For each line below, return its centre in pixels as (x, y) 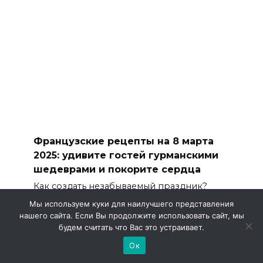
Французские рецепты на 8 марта (123, 141)
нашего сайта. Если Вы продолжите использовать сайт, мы (131, 215)
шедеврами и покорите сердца (117, 169)
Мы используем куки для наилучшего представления (131, 204)
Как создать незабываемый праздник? (120, 186)
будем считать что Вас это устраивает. (131, 227)
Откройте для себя (76, 198)
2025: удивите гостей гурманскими (126, 155)
